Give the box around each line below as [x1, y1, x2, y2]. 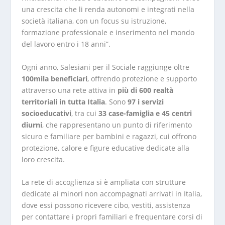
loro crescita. [21, 154, 65, 164]
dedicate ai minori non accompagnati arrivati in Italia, [21, 189, 202, 199]
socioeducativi [21, 108, 71, 118]
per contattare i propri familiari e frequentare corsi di [21, 212, 202, 222]
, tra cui [71, 108, 98, 118]
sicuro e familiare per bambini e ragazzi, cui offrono [21, 131, 196, 141]
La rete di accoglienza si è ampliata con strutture [21, 177, 186, 187]
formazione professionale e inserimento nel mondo [21, 28, 194, 38]
